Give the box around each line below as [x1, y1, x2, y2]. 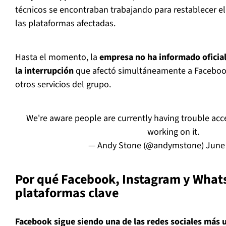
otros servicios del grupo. [15, 78, 111, 91]
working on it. [147, 126, 199, 139]
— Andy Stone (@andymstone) [88, 139, 206, 152]
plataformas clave [15, 184, 119, 203]
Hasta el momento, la [15, 51, 99, 64]
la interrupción [15, 65, 74, 78]
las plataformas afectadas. [15, 17, 116, 30]
